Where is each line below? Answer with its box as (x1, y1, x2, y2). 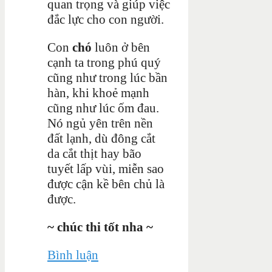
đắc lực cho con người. (47, 12, 164, 27)
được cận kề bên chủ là (47, 176, 165, 191)
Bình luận (47, 247, 98, 262)
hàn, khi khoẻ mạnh (47, 85, 149, 100)
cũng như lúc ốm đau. (47, 100, 159, 115)
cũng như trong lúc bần (47, 70, 168, 85)
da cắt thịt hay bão (47, 146, 141, 161)
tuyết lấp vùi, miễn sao (47, 161, 164, 176)
